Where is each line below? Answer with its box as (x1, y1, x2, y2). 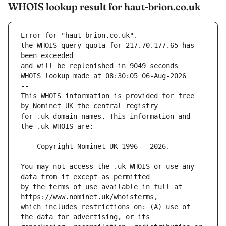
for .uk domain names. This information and (21, 112, 190, 121)
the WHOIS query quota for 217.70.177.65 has (21, 41, 194, 50)
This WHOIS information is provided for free (21, 92, 194, 100)
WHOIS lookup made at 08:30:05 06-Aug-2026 (21, 72, 186, 80)
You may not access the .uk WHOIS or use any (21, 162, 194, 171)
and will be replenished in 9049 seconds (21, 62, 178, 70)
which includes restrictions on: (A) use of (21, 203, 190, 211)
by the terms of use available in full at (21, 183, 182, 191)
